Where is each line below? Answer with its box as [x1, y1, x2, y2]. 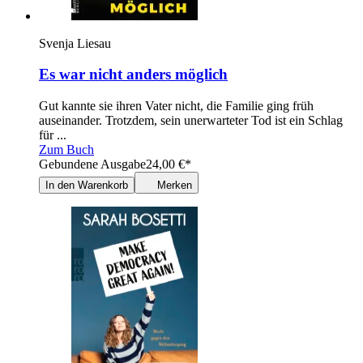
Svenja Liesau [39, 36, 111, 50]
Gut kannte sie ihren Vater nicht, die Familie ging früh [39, 99, 314, 113]
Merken [157, 179, 192, 192]
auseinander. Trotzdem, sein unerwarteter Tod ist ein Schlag [39, 113, 343, 128]
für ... [39, 128, 66, 143]
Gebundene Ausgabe [39, 157, 146, 172]
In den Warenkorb [45, 179, 128, 192]
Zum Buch [39, 143, 94, 157]
